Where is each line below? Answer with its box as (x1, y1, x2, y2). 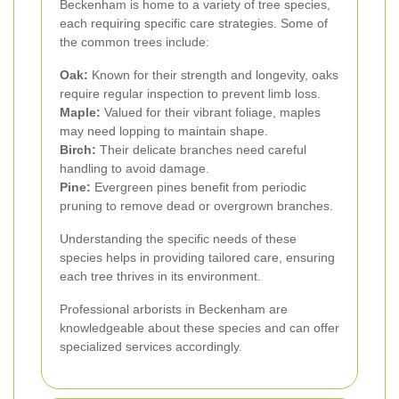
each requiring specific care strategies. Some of (60, 15, 328, 30)
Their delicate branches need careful (96, 142, 306, 157)
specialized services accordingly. (60, 338, 242, 354)
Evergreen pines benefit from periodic (91, 179, 306, 194)
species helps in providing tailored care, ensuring (60, 249, 335, 265)
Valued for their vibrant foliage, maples (101, 104, 321, 119)
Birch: (60, 142, 96, 157)
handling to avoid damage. (60, 160, 209, 175)
